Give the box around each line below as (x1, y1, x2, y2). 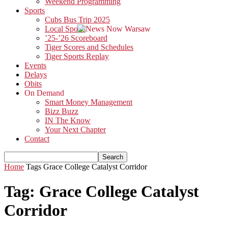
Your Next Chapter (45, 125, 106, 134)
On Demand (24, 89, 64, 97)
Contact (24, 134, 49, 143)
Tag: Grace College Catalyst (4, 182, 199, 201)
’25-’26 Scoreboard (45, 34, 107, 42)
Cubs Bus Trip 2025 (45, 15, 110, 24)
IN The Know (45, 116, 91, 125)
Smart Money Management (45, 98, 132, 106)
